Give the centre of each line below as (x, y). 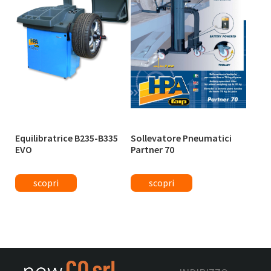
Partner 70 (153, 150)
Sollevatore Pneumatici (181, 138)
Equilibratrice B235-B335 (67, 138)
